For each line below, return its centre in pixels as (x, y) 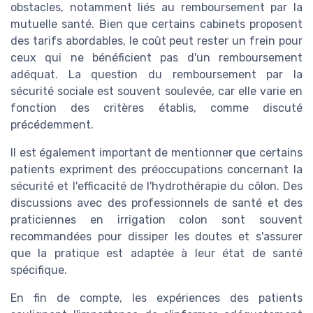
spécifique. (39, 270)
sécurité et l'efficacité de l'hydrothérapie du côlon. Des (156, 187)
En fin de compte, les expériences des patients (156, 298)
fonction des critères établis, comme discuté (156, 108)
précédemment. (52, 125)
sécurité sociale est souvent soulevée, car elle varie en (156, 92)
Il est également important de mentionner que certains (156, 153)
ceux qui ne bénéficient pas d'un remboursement (156, 58)
